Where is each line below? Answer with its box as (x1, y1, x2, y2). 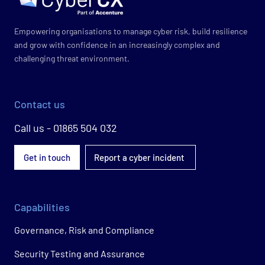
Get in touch (23, 151, 70, 163)
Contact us (14, 97, 65, 111)
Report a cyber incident (94, 151, 187, 163)
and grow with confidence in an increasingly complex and (14, 40, 220, 50)
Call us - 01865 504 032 (14, 121, 117, 134)
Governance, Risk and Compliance (14, 224, 154, 236)
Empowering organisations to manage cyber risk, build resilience (14, 26, 247, 37)
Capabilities (14, 200, 70, 214)
